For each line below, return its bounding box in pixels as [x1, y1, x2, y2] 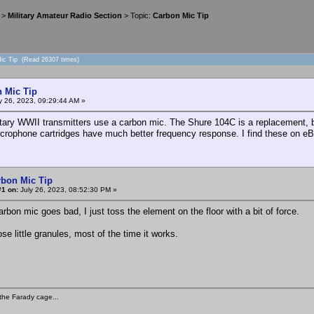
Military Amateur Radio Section [8, 11, 122, 20]
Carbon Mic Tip [153, 11, 209, 20]
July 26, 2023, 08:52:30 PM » [18, 185, 117, 193]
